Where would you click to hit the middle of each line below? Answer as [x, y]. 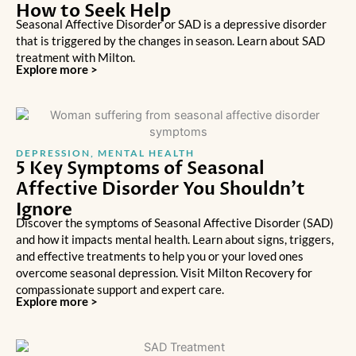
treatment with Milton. [75, 57]
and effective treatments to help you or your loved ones [160, 256]
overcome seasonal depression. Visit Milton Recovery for [164, 273]
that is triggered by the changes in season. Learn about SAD [170, 41]
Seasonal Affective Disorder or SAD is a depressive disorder [171, 24]
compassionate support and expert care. [120, 289]
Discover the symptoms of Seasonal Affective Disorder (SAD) [175, 222]
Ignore [44, 209]
